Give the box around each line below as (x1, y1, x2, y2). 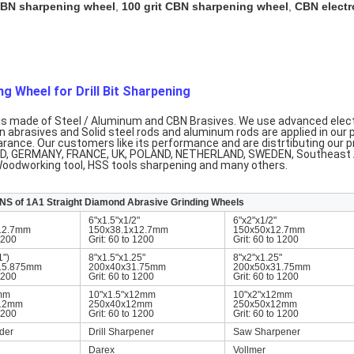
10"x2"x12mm (233, 289, 292, 300)
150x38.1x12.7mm (88, 224, 168, 235)
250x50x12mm (233, 299, 297, 310)
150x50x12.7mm (233, 224, 305, 235)
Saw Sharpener (233, 326, 300, 337)
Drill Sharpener (88, 326, 154, 337)
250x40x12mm (88, 299, 153, 310)
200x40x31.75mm (88, 262, 166, 273)
